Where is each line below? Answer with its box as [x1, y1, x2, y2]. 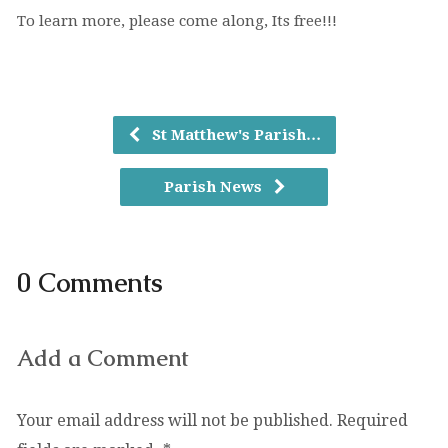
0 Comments [16, 267, 163, 300]
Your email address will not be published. [16, 411, 333, 430]
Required [336, 411, 408, 430]
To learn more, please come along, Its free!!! [16, 12, 337, 30]
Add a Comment [16, 344, 189, 373]
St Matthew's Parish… [147, 126, 321, 144]
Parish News [163, 178, 266, 196]
